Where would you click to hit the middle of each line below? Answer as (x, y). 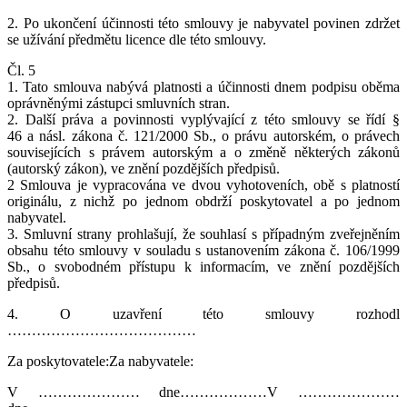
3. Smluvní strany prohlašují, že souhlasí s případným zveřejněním (203, 233)
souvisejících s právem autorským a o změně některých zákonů (203, 152)
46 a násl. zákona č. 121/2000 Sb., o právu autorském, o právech (203, 135)
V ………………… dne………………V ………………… (203, 392)
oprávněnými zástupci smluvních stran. (119, 103)
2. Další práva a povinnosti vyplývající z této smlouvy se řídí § (203, 119)
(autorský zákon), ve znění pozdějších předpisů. (144, 168)
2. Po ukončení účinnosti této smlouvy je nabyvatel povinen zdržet (203, 23)
